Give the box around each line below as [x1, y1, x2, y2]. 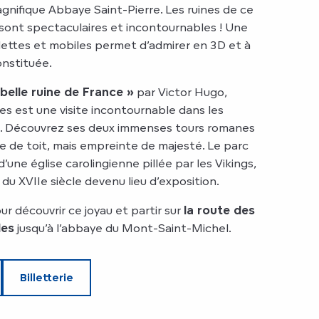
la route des [184, 202, 255, 217]
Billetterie [20, 270, 74, 284]
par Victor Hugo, [134, 84, 227, 99]
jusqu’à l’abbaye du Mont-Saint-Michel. [14, 220, 231, 235]
